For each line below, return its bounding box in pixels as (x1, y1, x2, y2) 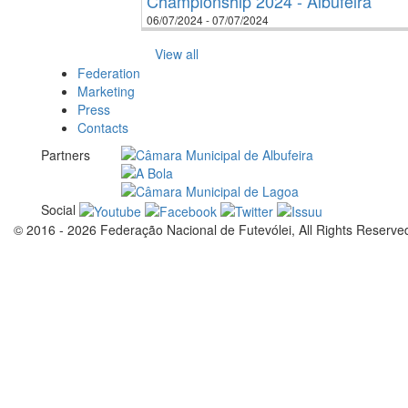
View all (154, 45, 199, 63)
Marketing (77, 82, 135, 100)
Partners (41, 146, 90, 164)
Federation (77, 64, 140, 82)
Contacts (77, 118, 128, 137)
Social (41, 200, 76, 219)
